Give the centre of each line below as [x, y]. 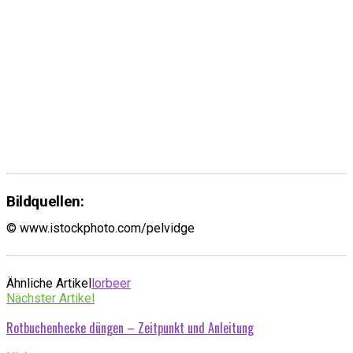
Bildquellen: [45, 201]
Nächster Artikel [50, 298]
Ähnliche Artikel [49, 283]
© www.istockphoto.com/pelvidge [100, 228]
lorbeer [111, 283]
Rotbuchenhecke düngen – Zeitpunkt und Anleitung [130, 327]
